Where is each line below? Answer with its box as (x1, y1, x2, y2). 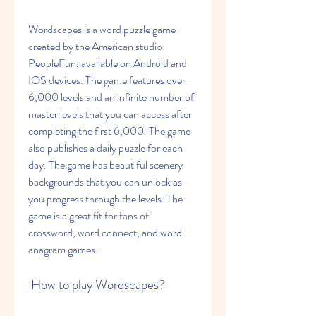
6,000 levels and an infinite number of (28, 89, 194, 105)
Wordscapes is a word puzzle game (28, 21, 176, 37)
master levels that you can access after (28, 106, 192, 122)
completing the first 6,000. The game (28, 123, 190, 139)
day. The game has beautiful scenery (28, 157, 183, 173)
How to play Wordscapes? (31, 275, 165, 294)
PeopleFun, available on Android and (28, 55, 187, 71)
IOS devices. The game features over (28, 72, 186, 88)
